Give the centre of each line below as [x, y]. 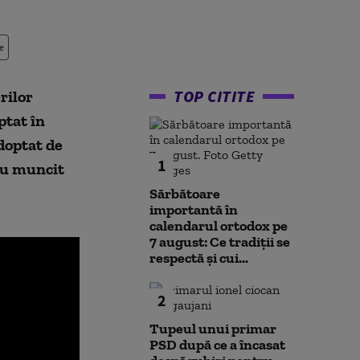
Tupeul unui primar [213, 329]
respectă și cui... [199, 258]
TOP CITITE [214, 96]
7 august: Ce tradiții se [220, 242]
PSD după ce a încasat [217, 345]
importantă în [194, 210]
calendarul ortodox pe [219, 226]
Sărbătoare [185, 194]
